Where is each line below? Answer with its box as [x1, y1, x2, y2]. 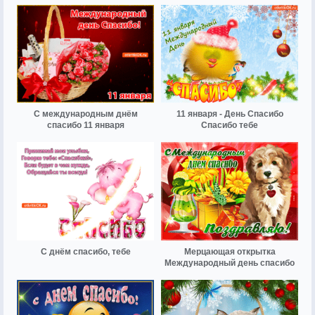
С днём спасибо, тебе [40, 246, 131, 257]
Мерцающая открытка [184, 246, 276, 257]
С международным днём [33, 109, 138, 120]
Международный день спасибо [165, 257, 295, 268]
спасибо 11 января [46, 120, 124, 131]
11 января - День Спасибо [176, 109, 283, 120]
